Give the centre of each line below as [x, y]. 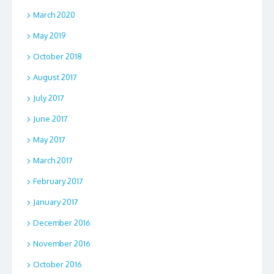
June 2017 [50, 119]
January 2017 [56, 202]
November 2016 [62, 244]
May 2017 [49, 140]
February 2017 [58, 181]
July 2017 [49, 98]
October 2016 [57, 265]
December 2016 [62, 223]
